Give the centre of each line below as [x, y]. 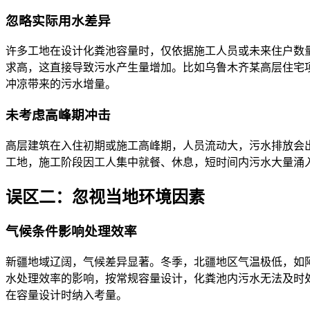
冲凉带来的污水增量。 [61, 84]
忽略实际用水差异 [58, 21]
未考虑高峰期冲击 [58, 115]
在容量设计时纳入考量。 [66, 295]
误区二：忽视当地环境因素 [105, 197]
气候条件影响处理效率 [71, 232]
